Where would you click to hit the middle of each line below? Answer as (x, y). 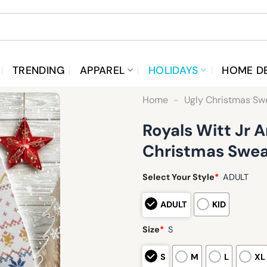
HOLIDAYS (173, 70)
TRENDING (38, 70)
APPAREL (102, 70)
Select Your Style (178, 177)
